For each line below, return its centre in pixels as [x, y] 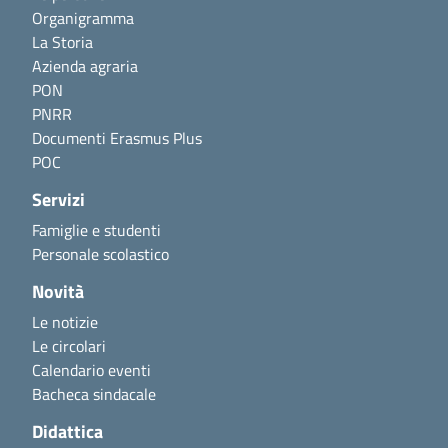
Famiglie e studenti [96, 230]
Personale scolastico [100, 254]
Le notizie [65, 322]
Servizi [58, 199]
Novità [58, 291]
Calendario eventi [91, 370]
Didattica [67, 431]
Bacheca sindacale [94, 394]
